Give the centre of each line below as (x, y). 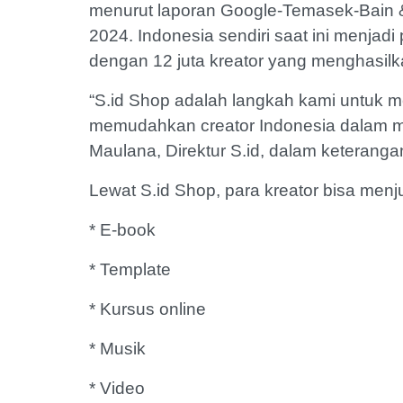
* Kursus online (148, 309)
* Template (130, 270)
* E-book (122, 230)
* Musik (117, 349)
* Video (117, 389)
